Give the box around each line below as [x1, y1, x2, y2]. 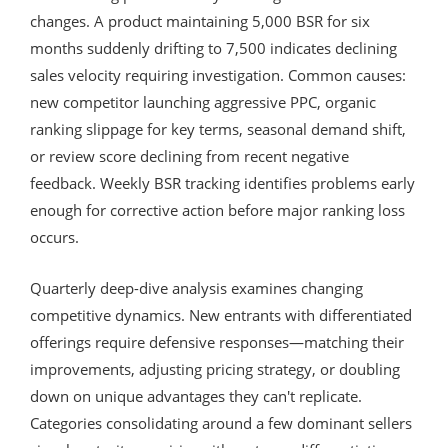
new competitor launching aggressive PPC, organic [30, 91, 376, 112]
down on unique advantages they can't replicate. [30, 385, 362, 406]
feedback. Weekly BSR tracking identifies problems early [30, 172, 415, 193]
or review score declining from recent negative [30, 145, 349, 166]
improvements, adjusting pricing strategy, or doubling [30, 358, 400, 379]
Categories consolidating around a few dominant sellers [30, 412, 412, 433]
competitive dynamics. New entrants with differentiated [30, 304, 412, 325]
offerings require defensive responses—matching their [30, 331, 404, 352]
